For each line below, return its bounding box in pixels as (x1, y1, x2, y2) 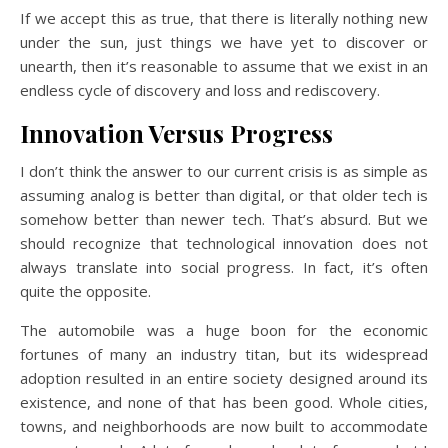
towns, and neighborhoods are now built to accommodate (20, 416, 428, 437)
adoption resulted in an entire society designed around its (20, 368, 428, 389)
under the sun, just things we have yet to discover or (20, 32, 428, 53)
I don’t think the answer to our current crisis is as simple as (20, 161, 428, 182)
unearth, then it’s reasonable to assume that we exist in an (20, 56, 428, 77)
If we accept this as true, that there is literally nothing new (20, 8, 428, 29)
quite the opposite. (20, 281, 151, 302)
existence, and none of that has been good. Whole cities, (20, 392, 428, 413)
